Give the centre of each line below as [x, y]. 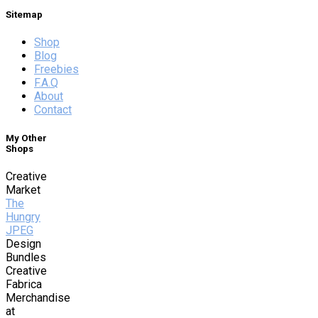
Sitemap [24, 15]
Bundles [26, 257]
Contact [53, 110]
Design [23, 243]
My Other [26, 138]
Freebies [56, 70]
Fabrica [24, 284]
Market [23, 190]
